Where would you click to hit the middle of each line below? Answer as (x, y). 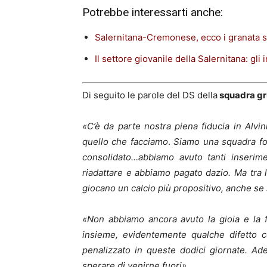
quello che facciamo (125, 142)
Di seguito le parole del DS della (150, 95)
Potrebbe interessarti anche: (153, 12)
